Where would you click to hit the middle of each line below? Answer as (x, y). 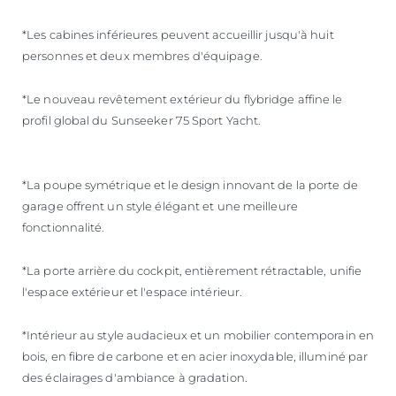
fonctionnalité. (64, 227)
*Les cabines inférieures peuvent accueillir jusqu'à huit (178, 34)
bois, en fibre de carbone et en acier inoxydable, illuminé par (195, 356)
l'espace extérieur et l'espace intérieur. (133, 291)
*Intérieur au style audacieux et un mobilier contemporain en (198, 335)
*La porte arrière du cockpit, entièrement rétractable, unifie (192, 270)
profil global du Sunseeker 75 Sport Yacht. (142, 120)
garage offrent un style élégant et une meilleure (160, 206)
